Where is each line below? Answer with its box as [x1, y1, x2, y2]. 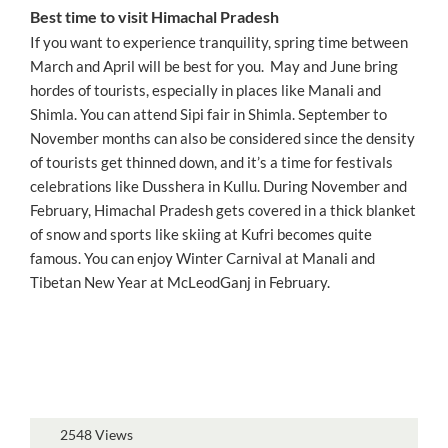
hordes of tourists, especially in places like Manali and [30, 81, 381, 100]
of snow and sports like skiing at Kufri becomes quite [30, 225, 372, 244]
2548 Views [60, 426, 133, 444]
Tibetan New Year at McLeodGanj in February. [30, 273, 330, 292]
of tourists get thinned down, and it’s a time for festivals [30, 153, 393, 172]
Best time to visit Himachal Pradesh [30, 6, 279, 26]
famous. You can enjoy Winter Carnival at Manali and [30, 249, 375, 268]
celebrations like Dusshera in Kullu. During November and [30, 177, 407, 196]
